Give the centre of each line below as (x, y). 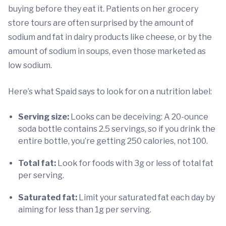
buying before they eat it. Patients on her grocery (103, 9)
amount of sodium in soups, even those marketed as (107, 51)
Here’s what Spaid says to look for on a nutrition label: (110, 92)
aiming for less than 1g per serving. (85, 210)
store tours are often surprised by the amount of (101, 23)
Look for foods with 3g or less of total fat (135, 163)
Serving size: (44, 117)
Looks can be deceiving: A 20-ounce (139, 117)
